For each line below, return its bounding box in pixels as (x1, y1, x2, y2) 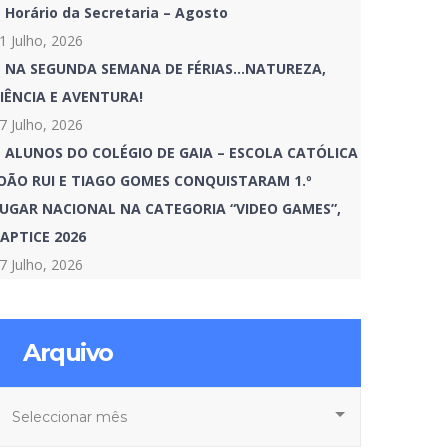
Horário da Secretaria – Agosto (5, 3, 228, 22)
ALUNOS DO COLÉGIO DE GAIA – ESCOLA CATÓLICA (5, 143, 358, 162)
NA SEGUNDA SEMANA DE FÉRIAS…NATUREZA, (5, 59, 326, 78)
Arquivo (23, 338, 113, 367)
